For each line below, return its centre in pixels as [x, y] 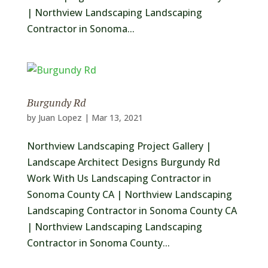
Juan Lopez [60, 118]
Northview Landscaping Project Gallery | [119, 146]
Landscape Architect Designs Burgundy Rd [123, 162]
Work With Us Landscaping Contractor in [119, 178]
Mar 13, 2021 [117, 118]
